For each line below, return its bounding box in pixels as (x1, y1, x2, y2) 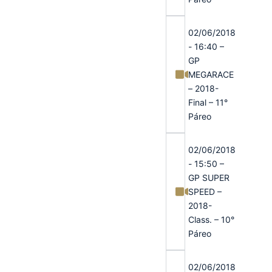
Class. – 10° (188, 214, 235, 225)
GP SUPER (188, 172, 230, 183)
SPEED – (188, 186, 222, 197)
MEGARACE (188, 69, 234, 80)
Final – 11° (188, 97, 228, 107)
